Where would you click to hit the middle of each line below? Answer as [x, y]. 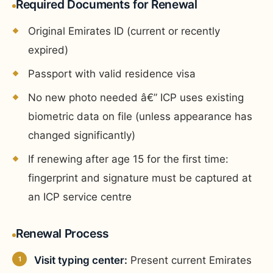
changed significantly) [82, 135]
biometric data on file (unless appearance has [140, 116]
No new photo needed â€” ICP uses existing [136, 97]
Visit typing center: [81, 260]
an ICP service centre [80, 197]
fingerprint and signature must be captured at [140, 178]
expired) [48, 50]
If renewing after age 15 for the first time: [128, 159]
